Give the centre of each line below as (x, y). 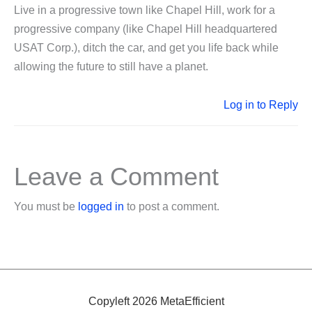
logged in (101, 206)
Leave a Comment (116, 177)
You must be (46, 206)
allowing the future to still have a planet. (111, 67)
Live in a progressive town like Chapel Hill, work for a (145, 10)
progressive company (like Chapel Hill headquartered (146, 29)
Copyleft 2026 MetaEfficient (156, 301)
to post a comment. (172, 206)
